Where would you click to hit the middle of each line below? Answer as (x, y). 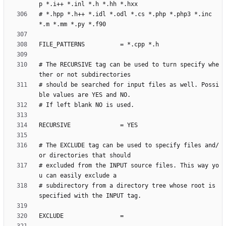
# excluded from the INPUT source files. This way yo (129, 166)
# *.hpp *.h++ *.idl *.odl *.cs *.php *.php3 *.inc (125, 14)
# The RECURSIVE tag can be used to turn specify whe (129, 65)
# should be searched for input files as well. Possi (129, 85)
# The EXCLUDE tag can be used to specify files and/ (129, 146)
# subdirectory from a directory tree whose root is (127, 186)
